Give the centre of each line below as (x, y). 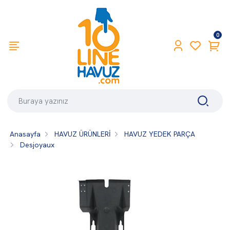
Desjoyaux (37, 145)
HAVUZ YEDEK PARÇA (160, 134)
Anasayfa (25, 134)
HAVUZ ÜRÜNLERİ (83, 134)
